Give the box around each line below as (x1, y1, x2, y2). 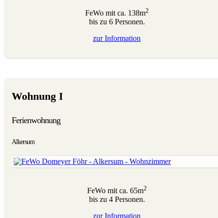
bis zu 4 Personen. (89, 195, 145, 204)
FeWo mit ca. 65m (87, 186, 144, 195)
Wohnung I (12, 90, 63, 103)
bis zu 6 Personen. (89, 18, 145, 26)
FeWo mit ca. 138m (85, 9, 145, 18)
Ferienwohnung (12, 115, 60, 126)
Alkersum (12, 138, 35, 146)
